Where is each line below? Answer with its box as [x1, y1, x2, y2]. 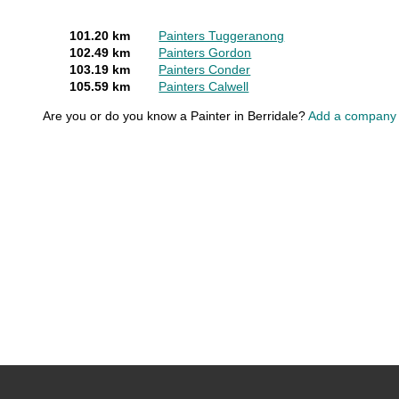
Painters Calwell [159, 80, 249, 94]
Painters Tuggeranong [159, 29, 285, 43]
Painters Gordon [159, 46, 252, 60]
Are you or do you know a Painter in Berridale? [43, 109, 309, 123]
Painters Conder [159, 63, 251, 77]
